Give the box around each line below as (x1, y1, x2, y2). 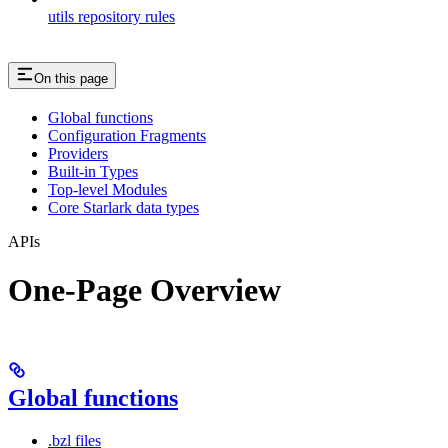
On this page (34, 70, 108, 86)
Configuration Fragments (48, 126, 206, 144)
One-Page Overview (8, 272, 281, 309)
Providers (48, 144, 108, 162)
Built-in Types (48, 162, 138, 180)
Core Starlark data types (48, 198, 199, 216)
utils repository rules (48, 7, 175, 25)
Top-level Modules (48, 180, 167, 198)
